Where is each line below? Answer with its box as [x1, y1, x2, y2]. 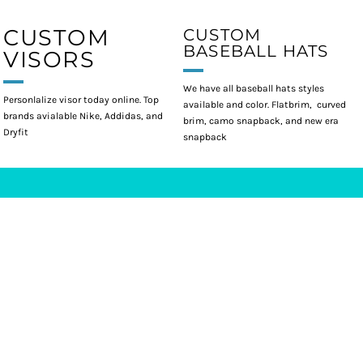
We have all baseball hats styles [183, 82, 324, 94]
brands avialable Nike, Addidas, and [3, 109, 163, 122]
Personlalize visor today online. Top [3, 93, 159, 105]
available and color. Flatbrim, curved [183, 98, 346, 110]
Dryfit [3, 126, 31, 138]
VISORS [3, 45, 96, 73]
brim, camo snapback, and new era [183, 114, 339, 126]
